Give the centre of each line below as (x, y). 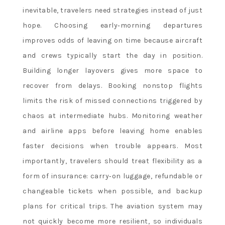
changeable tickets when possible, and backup (113, 191)
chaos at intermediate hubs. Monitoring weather (113, 116)
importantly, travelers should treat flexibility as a (113, 161)
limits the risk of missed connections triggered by (113, 100)
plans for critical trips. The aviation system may (113, 206)
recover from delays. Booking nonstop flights (113, 85)
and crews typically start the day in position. (113, 55)
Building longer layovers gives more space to (113, 70)
